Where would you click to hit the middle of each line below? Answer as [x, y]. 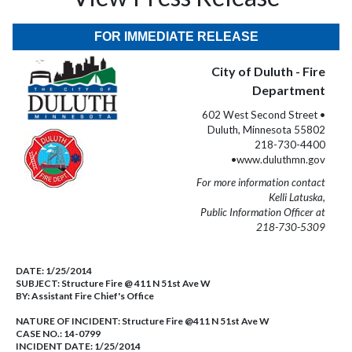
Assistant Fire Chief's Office [93, 296]
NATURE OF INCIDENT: [69, 321]
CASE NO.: [40, 334]
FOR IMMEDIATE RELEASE [176, 37]
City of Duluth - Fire [268, 71]
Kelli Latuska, [297, 197]
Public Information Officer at [263, 212]
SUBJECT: [38, 283]
